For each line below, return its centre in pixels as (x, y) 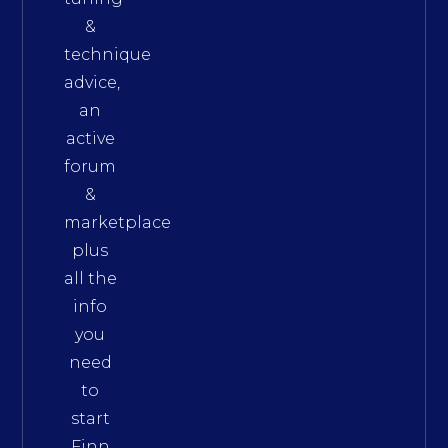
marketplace (117, 222)
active (90, 138)
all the (90, 278)
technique (107, 54)
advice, (91, 82)
